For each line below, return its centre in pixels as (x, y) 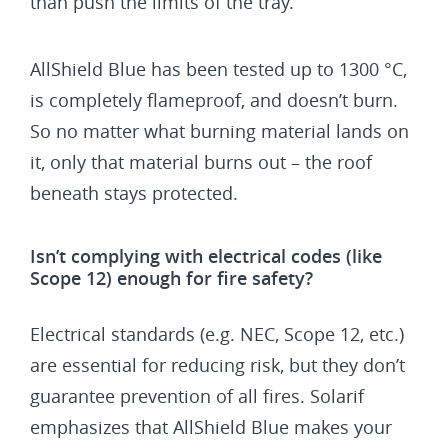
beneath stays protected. (134, 193)
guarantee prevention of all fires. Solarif (197, 396)
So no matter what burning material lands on (219, 131)
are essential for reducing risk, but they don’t (217, 365)
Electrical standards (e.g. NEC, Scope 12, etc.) (217, 334)
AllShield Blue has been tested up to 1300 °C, (218, 69)
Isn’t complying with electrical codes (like (206, 256)
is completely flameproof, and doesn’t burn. (214, 100)
